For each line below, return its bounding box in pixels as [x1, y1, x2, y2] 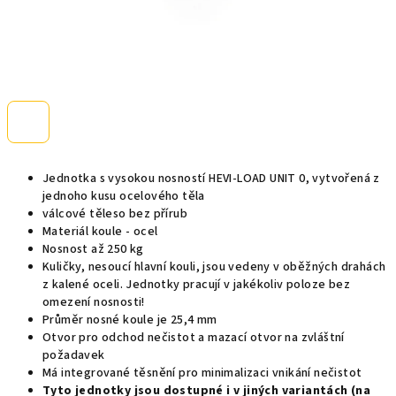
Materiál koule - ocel [42, 223, 158, 240]
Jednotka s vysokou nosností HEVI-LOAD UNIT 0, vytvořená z [42, 170, 380, 187]
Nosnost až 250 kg [42, 240, 144, 258]
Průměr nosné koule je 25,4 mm [42, 311, 217, 329]
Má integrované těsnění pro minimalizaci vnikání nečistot [42, 364, 362, 382]
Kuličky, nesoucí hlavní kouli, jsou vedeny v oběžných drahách [42, 258, 386, 276]
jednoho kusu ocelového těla [42, 187, 205, 205]
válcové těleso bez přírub [42, 205, 187, 223]
